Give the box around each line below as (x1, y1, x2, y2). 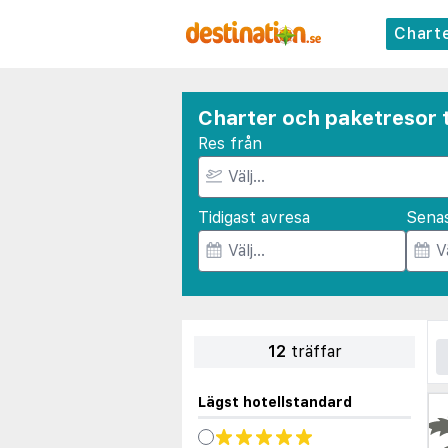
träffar (290, 342, 342, 361)
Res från (198, 134, 262, 153)
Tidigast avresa (198, 208, 310, 227)
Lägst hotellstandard (198, 394, 352, 410)
